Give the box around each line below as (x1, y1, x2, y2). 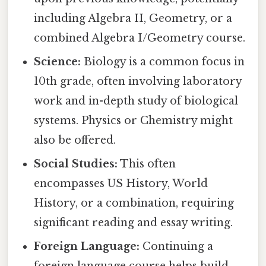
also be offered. (34, 133, 116, 147)
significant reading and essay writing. (34, 216, 233, 229)
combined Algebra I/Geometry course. (34, 31, 246, 45)
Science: (34, 55, 81, 68)
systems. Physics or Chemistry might (34, 113, 233, 127)
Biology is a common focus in (81, 55, 245, 68)
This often (118, 157, 176, 170)
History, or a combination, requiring (34, 196, 235, 210)
